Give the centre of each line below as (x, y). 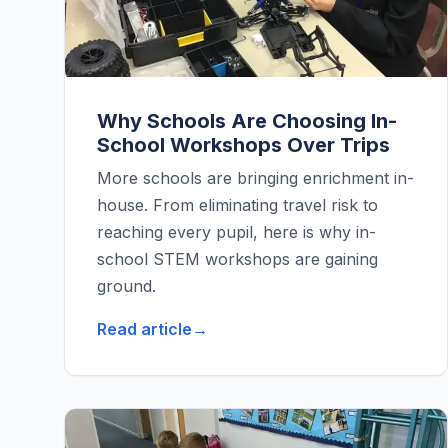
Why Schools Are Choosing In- (247, 121)
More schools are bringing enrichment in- (255, 178)
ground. (126, 286)
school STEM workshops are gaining (237, 259)
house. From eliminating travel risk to (237, 205)
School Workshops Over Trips (243, 145)
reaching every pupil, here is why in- (236, 232)
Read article (144, 329)
